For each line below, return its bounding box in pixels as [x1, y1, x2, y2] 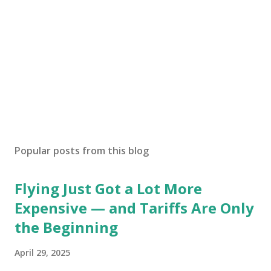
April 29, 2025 [15, 247, 70, 258]
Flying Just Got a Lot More [15, 178, 202, 198]
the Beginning [15, 217, 118, 237]
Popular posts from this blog [15, 144, 149, 157]
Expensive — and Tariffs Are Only [15, 198, 254, 218]
